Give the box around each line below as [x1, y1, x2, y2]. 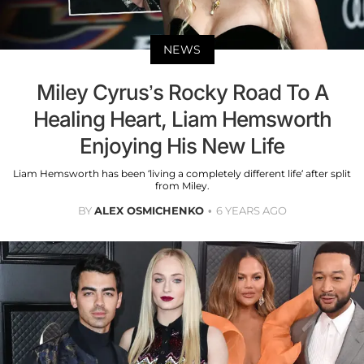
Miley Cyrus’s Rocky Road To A [36, 80, 328, 106]
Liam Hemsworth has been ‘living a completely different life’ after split [13, 167, 351, 180]
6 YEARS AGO [215, 204, 287, 218]
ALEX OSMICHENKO [93, 204, 204, 218]
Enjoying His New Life [80, 133, 284, 159]
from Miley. [154, 180, 210, 193]
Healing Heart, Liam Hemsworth [32, 106, 331, 132]
